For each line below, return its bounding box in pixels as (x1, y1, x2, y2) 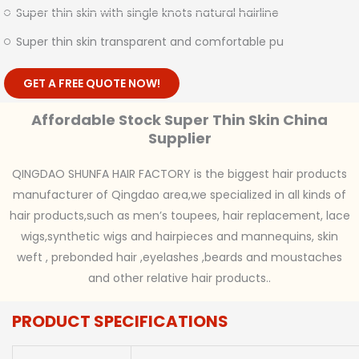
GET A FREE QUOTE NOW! (23, 75, 160, 91)
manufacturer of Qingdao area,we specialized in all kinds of (13, 186, 346, 203)
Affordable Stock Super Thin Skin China (31, 109, 328, 130)
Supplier (147, 127, 212, 148)
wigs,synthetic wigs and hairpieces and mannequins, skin (21, 228, 338, 244)
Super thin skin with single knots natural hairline (16, 4, 279, 21)
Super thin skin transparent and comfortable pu (16, 33, 284, 50)
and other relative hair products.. (88, 269, 271, 286)
